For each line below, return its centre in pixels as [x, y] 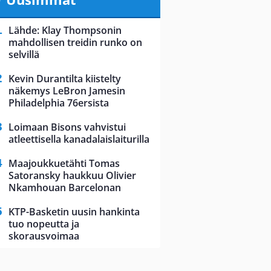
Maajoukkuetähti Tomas [64, 164]
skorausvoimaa [44, 236]
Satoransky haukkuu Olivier [72, 176]
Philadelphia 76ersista [59, 103]
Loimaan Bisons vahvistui [67, 127]
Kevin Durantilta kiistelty [65, 79]
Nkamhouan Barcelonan [65, 188]
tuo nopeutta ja [44, 224]
